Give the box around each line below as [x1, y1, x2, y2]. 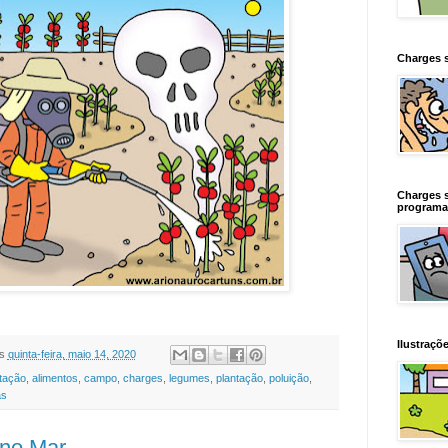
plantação [215, 372, 263, 385]
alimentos [31, 372, 78, 385]
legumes [168, 372, 210, 385]
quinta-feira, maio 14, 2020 [7, 347, 136, 360]
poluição [268, 372, 309, 385]
